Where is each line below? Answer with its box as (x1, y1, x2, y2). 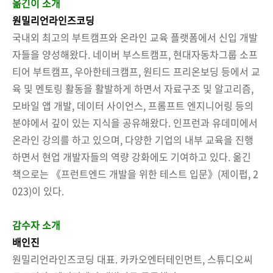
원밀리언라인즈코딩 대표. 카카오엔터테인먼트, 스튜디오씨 (12, 251, 253, 266)
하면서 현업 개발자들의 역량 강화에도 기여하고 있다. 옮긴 (12, 149, 251, 164)
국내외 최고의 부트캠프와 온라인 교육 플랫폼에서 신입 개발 (12, 29, 258, 44)
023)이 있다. (12, 183, 64, 198)
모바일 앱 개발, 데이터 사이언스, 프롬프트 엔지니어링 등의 (12, 97, 253, 113)
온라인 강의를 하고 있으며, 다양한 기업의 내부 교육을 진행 (12, 132, 253, 147)
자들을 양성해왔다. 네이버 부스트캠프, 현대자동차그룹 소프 (12, 46, 258, 62)
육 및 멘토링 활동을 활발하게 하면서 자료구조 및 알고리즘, (12, 80, 253, 96)
